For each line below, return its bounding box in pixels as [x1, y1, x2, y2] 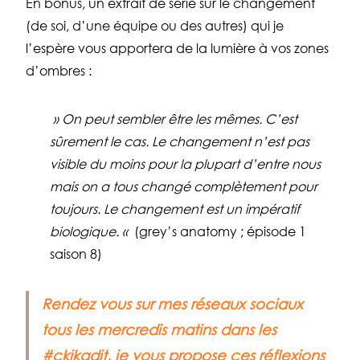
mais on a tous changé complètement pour [50, 178, 317, 195]
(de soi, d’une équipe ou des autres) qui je [26, 18, 284, 35]
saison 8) [50, 246, 102, 263]
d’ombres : [26, 63, 92, 80]
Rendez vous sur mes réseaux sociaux [42, 295, 303, 313]
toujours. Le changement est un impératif [50, 201, 300, 218]
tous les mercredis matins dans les [42, 321, 276, 339]
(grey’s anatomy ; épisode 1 [131, 223, 306, 240]
